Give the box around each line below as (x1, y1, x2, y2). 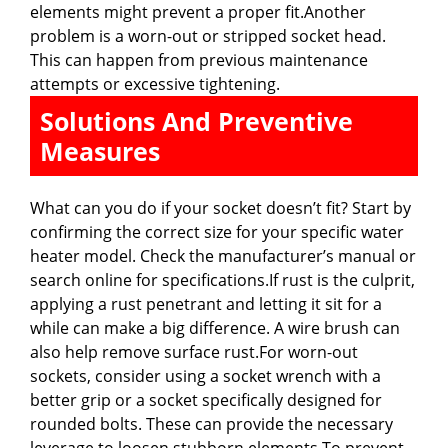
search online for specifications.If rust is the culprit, (30, 268, 415, 291)
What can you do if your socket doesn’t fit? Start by (30, 196, 411, 219)
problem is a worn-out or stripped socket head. (30, 24, 386, 47)
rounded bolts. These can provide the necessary (30, 412, 393, 435)
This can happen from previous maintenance (30, 48, 368, 71)
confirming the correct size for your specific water (30, 220, 404, 243)
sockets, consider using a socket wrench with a (30, 364, 381, 387)
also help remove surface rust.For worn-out (30, 340, 358, 363)
